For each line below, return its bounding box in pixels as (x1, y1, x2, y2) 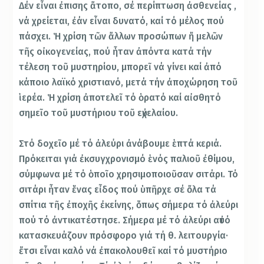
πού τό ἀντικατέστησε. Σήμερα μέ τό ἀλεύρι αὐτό (19, 214, 231, 226)
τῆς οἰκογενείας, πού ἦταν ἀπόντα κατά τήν (19, 46, 212, 58)
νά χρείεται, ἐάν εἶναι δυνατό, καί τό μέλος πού (19, 15, 225, 27)
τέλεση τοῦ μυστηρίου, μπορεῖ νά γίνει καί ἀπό (19, 61, 222, 73)
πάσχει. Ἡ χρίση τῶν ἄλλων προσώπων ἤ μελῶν (19, 31, 223, 42)
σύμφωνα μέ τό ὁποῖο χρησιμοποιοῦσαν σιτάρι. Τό (19, 168, 239, 180)
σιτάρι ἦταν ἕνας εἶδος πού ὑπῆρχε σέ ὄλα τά (19, 183, 217, 195)
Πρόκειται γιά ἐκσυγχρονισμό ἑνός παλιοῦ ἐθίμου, (19, 153, 235, 164)
